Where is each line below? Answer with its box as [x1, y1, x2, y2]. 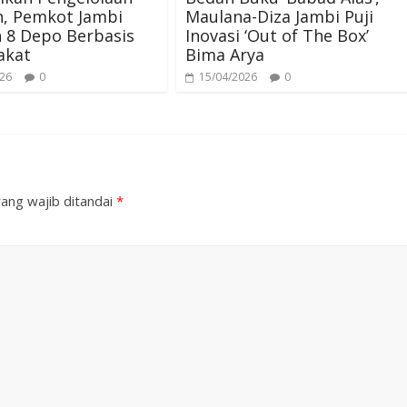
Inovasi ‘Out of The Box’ [185, 25, 369, 46]
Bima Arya [185, 44, 264, 65]
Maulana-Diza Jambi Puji [185, 5, 373, 27]
